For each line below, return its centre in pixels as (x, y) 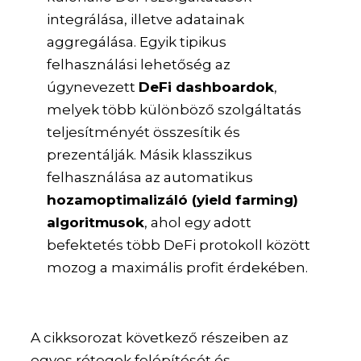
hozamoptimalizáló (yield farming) (172, 200)
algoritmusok (95, 223)
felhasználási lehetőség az (138, 65)
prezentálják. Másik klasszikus (149, 155)
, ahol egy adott (197, 223)
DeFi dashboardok (206, 87)
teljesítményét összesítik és (143, 133)
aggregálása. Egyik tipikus (136, 42)
